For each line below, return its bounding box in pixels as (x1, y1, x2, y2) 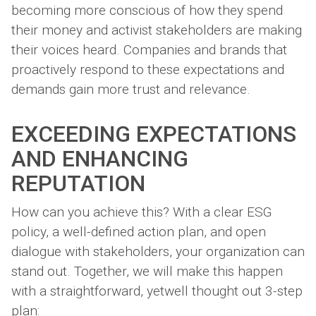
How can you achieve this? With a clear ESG (11, 204, 272, 221)
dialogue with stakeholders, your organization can (11, 243, 305, 260)
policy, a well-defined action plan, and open (11, 224, 266, 241)
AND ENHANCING (11, 145, 188, 172)
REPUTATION (11, 169, 145, 197)
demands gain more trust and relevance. (11, 80, 250, 97)
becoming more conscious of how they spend (11, 1, 283, 18)
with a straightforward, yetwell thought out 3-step (11, 283, 303, 300)
